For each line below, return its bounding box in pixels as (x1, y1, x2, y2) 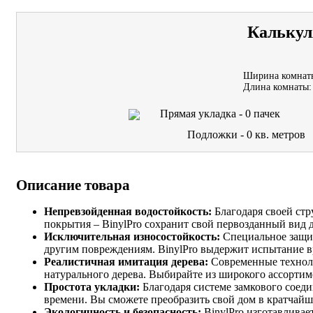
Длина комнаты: (242, 82, 312, 93)
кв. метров (255, 129, 306, 141)
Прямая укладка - (159, 108, 245, 120)
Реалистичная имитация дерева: (44, 256, 208, 268)
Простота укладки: (44, 281, 140, 293)
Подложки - (187, 129, 247, 141)
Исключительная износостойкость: (44, 231, 220, 243)
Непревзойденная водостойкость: (44, 205, 212, 218)
